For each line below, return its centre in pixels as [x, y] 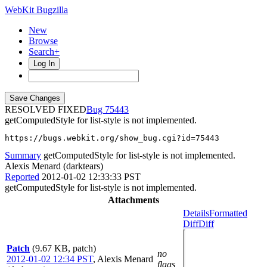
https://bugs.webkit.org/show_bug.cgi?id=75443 [112, 138]
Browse [43, 41]
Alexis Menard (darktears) [54, 166]
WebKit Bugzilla [36, 10]
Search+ [44, 52]
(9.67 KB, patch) [64, 248]
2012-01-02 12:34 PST [50, 259]
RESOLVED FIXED [46, 109]
